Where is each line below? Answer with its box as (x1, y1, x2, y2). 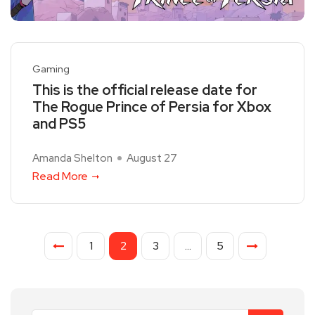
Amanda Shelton (32, 151, 112, 166)
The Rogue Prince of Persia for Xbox (32, 98, 271, 117)
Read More (32, 169, 88, 184)
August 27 (127, 151, 177, 166)
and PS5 (32, 115, 86, 134)
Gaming (32, 63, 70, 76)
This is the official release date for (32, 81, 257, 100)
